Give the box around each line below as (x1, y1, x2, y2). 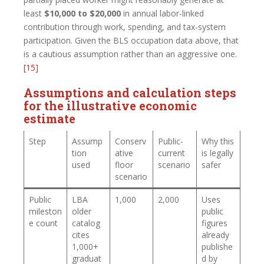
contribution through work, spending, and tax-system (24, 21, 226, 32)
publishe (202, 240, 233, 252)
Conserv (115, 135, 146, 147)
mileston (29, 205, 62, 217)
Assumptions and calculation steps (24, 84, 236, 100)
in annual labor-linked (121, 7, 204, 19)
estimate (24, 110, 75, 126)
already (202, 229, 229, 240)
